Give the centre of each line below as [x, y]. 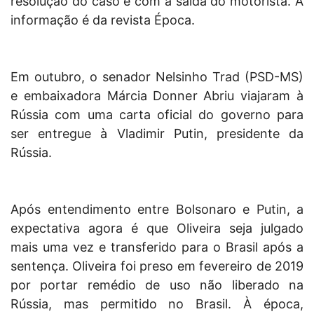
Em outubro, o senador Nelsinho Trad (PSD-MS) [157, 77]
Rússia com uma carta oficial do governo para [157, 115]
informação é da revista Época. [103, 20]
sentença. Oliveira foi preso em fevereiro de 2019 [157, 266]
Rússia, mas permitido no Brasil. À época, [157, 304]
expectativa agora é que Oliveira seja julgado [157, 228]
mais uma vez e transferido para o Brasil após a [157, 247]
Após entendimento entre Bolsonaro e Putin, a [157, 210]
